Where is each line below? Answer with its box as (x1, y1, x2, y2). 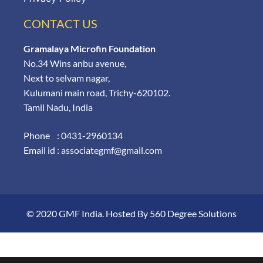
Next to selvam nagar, (23, 72, 110, 84)
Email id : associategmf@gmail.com (23, 144, 162, 156)
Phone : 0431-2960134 (23, 130, 123, 141)
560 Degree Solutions (150, 207, 237, 219)
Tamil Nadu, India (23, 102, 93, 113)
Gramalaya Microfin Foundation (23, 43, 156, 55)
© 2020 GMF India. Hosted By (26, 207, 150, 219)
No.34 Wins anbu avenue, (23, 58, 126, 69)
